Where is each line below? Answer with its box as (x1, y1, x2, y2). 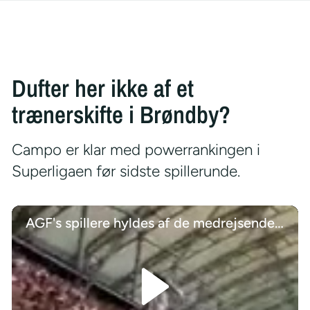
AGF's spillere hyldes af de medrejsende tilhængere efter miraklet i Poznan (274, 214, 284, 231)
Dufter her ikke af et (11, 72, 194, 104)
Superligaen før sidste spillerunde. (11, 162, 240, 181)
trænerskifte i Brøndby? (11, 98, 230, 131)
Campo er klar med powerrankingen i (11, 140, 260, 159)
